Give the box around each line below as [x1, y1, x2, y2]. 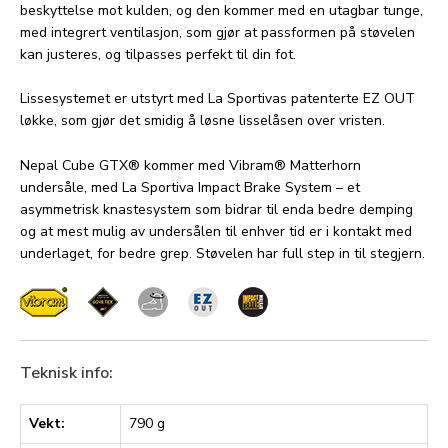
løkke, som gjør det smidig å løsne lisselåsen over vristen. [20, 111, 385, 131]
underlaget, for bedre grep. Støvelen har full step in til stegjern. [20, 243, 425, 263]
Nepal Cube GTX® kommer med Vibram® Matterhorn [20, 155, 361, 175]
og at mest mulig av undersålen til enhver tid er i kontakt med [20, 221, 412, 241]
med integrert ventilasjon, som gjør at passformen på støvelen [20, 23, 415, 43]
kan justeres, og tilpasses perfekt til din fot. [20, 45, 296, 65]
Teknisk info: [20, 361, 113, 384]
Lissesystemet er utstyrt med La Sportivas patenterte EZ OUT [20, 89, 415, 109]
